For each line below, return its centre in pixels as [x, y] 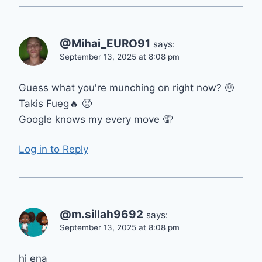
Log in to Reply [54, 149]
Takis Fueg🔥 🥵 [55, 104]
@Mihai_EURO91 [105, 44]
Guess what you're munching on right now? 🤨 [127, 88]
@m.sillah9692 [101, 214]
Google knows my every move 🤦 [96, 120]
